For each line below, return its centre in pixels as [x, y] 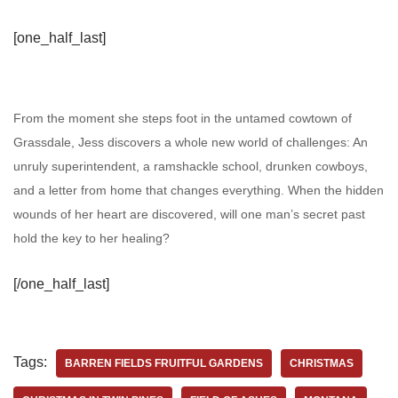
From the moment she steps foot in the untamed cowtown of [183, 118]
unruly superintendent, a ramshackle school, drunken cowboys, [191, 166]
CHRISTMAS [322, 363]
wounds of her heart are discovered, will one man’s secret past [189, 214]
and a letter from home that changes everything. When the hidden [199, 190]
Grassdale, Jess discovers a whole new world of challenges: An [191, 142]
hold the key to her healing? [92, 238]
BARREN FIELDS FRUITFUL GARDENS [164, 363]
